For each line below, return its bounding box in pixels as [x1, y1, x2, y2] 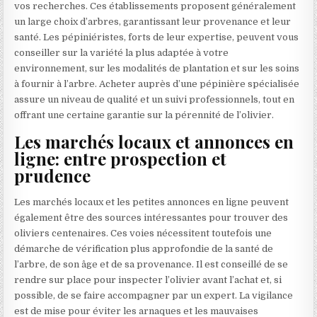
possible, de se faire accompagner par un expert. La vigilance [14, 289, 294, 301]
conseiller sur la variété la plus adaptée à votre [14, 47, 229, 58]
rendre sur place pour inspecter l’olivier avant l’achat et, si [14, 274, 282, 285]
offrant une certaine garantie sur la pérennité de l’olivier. [14, 109, 275, 120]
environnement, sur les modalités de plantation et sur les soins [14, 62, 300, 74]
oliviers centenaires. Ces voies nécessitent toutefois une [14, 227, 272, 238]
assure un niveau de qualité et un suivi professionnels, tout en [14, 93, 295, 105]
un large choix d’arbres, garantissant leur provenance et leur [14, 16, 292, 27]
